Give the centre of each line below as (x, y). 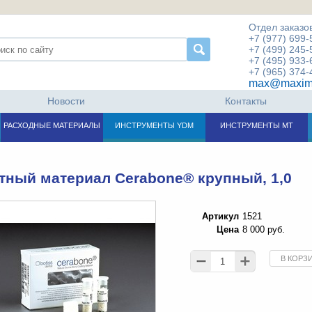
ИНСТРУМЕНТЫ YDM (154, 125)
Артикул (220, 216)
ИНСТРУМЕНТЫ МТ (256, 125)
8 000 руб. (263, 229)
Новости (66, 101)
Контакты (246, 101)
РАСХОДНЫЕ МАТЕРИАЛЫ (52, 125)
